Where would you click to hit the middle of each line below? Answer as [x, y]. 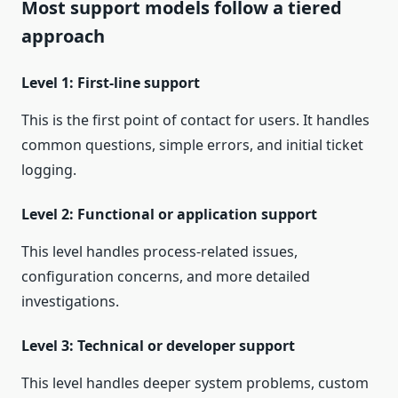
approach [63, 36]
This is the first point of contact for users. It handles [195, 120]
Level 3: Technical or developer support [158, 346]
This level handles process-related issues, [159, 252]
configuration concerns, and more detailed [166, 277]
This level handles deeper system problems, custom [195, 383]
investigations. [70, 302]
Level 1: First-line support [111, 83]
